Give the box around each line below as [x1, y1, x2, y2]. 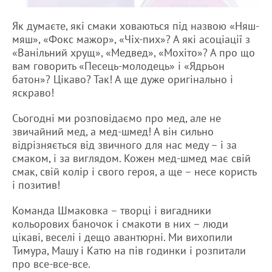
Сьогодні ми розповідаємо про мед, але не [12, 110, 221, 125]
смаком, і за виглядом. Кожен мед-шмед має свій [12, 151, 251, 165]
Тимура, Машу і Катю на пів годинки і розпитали [12, 243, 246, 257]
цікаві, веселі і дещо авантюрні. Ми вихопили [12, 229, 233, 244]
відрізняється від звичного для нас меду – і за [12, 137, 237, 152]
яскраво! [12, 85, 54, 100]
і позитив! [12, 177, 66, 192]
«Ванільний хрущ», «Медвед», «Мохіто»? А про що [12, 45, 255, 59]
